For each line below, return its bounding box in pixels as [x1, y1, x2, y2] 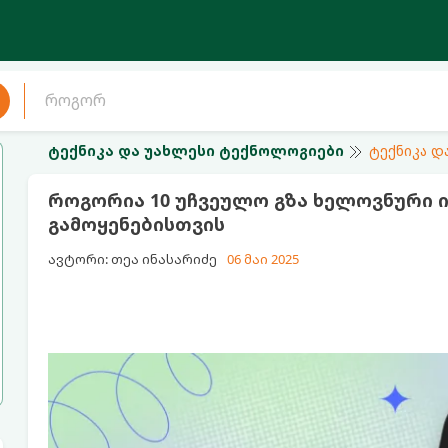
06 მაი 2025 [226, 250, 299, 268]
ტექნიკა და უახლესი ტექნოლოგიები [47, 141, 344, 160]
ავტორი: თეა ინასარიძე [47, 250, 217, 268]
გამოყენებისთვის [47, 212, 225, 236]
